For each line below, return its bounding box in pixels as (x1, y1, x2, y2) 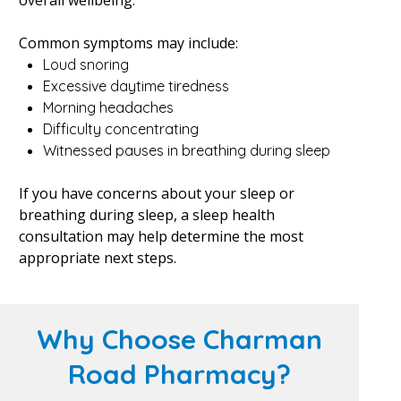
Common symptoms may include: (18, 33, 238, 53)
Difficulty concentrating (42, 120, 199, 138)
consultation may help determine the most (18, 226, 303, 246)
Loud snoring (42, 55, 129, 73)
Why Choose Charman (37, 322, 322, 356)
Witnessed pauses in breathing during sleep (42, 141, 330, 159)
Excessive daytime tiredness (42, 77, 229, 95)
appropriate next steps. (18, 248, 176, 268)
